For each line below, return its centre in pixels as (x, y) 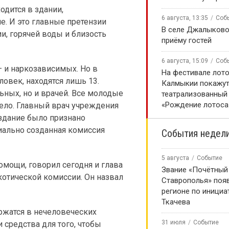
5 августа (175, 158)
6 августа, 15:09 (185, 61)
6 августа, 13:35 (185, 18)
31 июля (174, 222)
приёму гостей (187, 40)
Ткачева (176, 202)
